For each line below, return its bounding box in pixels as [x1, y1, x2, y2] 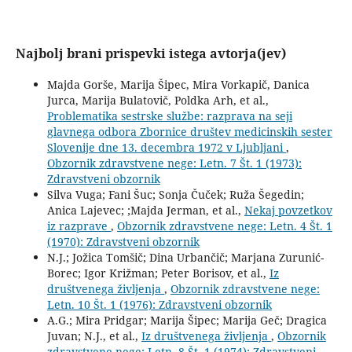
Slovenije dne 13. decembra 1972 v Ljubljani [46, 140, 286, 156]
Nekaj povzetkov [244, 203, 332, 218]
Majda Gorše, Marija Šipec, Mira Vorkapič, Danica [46, 77, 310, 93]
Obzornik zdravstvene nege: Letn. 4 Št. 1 [116, 218, 332, 234]
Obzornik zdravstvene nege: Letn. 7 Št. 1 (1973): [46, 156, 302, 171]
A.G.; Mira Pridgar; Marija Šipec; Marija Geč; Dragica [46, 313, 327, 328]
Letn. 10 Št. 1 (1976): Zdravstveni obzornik [46, 297, 272, 313]
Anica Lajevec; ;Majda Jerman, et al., [46, 203, 244, 218]
